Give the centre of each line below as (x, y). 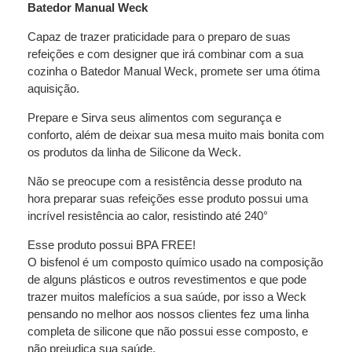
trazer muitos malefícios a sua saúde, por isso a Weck (167, 297)
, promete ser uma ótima (257, 71)
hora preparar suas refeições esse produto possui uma (168, 198)
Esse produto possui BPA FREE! (112, 245)
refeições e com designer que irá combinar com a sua (165, 53)
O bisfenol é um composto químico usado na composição (175, 262)
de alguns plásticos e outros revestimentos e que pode (167, 279)
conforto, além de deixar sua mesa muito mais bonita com (176, 134)
